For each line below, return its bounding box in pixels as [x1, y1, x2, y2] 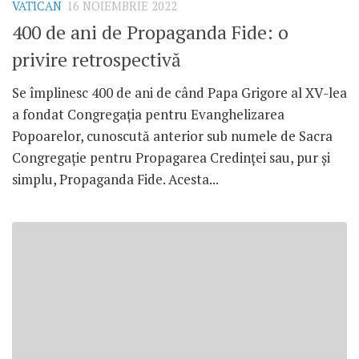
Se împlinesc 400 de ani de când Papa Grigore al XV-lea [12, 83, 347, 103]
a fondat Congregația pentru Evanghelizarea [12, 105, 284, 124]
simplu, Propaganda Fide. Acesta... [12, 170, 219, 189]
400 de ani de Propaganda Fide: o [12, 20, 288, 46]
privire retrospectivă [12, 47, 181, 73]
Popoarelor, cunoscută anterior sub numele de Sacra [12, 127, 333, 146]
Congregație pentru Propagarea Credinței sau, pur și [12, 148, 330, 167]
